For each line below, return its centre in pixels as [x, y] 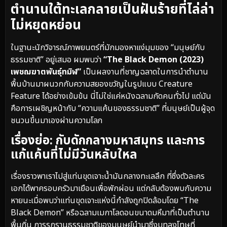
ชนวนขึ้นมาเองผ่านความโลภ [56, 120]
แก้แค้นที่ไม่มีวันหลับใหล [74, 155]
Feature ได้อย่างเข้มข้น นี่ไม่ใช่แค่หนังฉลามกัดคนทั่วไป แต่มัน [111, 96]
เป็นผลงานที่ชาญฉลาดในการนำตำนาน [145, 72]
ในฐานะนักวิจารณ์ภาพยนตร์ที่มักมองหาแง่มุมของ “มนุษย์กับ [108, 47]
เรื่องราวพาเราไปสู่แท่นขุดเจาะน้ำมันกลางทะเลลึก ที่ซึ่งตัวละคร [108, 177]
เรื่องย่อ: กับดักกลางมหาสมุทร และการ [108, 141]
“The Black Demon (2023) [154, 60]
